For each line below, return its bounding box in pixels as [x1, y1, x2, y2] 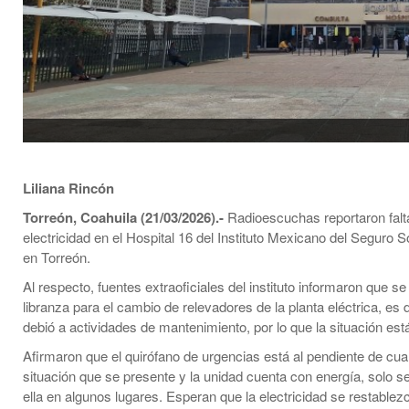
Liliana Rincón [23, 178, 114, 199]
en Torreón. [23, 247, 90, 267]
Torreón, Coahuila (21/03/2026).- [23, 207, 224, 228]
